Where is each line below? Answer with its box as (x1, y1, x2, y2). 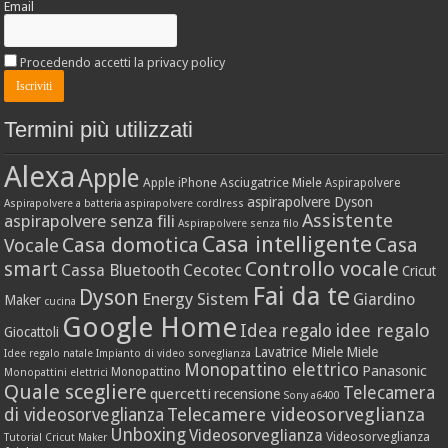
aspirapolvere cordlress (125, 197, 245, 211)
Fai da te (252, 281, 351, 312)
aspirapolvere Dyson (247, 194, 374, 211)
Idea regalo (240, 321, 333, 342)
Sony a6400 (283, 389, 341, 403)
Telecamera (343, 383, 436, 404)
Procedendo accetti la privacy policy (20, 55, 226, 71)
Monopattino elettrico (184, 360, 360, 381)
